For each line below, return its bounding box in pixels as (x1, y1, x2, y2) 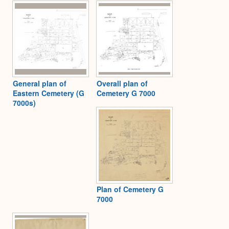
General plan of (13, 78, 66, 88)
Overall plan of (97, 78, 148, 88)
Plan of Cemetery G (97, 184, 164, 195)
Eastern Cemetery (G (13, 87, 84, 98)
